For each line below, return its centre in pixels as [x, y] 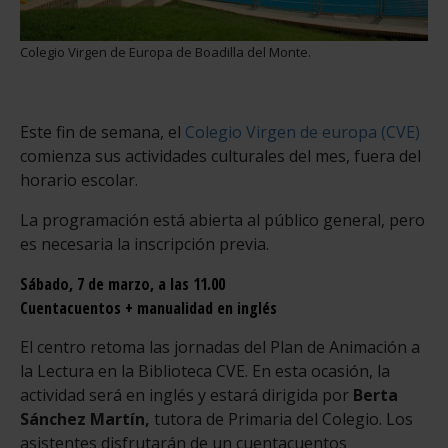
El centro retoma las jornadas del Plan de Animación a [220, 346]
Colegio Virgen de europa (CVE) [302, 131]
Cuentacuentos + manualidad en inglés [148, 307]
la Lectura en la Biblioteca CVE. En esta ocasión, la [205, 370]
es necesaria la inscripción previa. [144, 243]
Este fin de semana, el [102, 131]
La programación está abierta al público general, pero [222, 219]
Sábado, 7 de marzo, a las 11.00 [122, 283]
